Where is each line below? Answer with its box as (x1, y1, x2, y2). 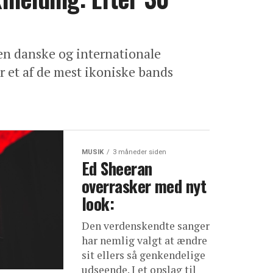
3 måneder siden (113, 148, 166, 156)
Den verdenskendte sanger (82, 219, 210, 233)
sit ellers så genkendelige (82, 248, 205, 262)
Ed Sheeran (82, 156, 152, 180)
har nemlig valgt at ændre (82, 233, 207, 247)
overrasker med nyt (82, 174, 207, 198)
